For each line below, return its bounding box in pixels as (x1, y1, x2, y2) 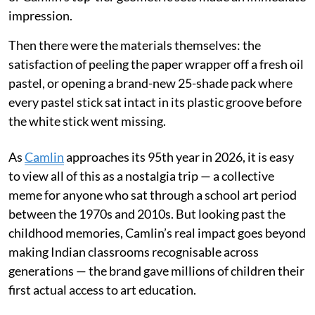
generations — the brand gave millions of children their (8, 262, 304, 278)
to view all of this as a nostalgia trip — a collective (8, 167, 274, 184)
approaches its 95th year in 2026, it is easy (64, 148, 294, 165)
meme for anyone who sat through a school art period (8, 186, 297, 202)
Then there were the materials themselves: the (8, 37, 261, 53)
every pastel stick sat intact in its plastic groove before (8, 94, 302, 110)
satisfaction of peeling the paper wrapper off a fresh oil (8, 56, 304, 72)
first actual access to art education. (8, 281, 196, 297)
